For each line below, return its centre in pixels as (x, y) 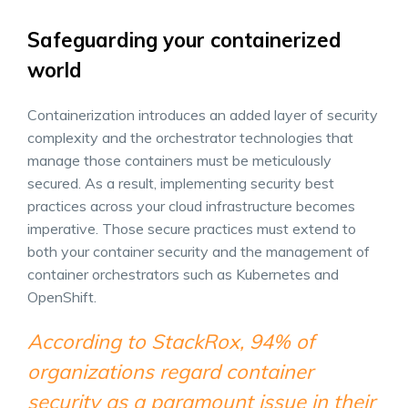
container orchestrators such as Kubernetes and (183, 274)
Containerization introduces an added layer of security (203, 115)
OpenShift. (64, 297)
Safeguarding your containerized (184, 40)
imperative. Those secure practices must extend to (192, 229)
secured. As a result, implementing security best (181, 183)
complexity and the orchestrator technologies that (190, 138)
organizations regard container (170, 372)
